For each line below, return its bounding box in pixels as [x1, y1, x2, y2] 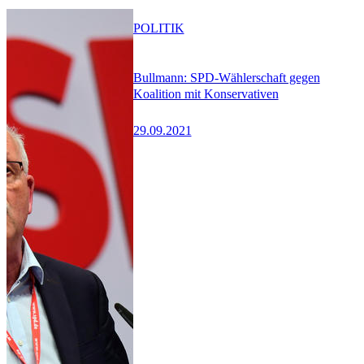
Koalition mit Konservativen [132, 86, 279, 101]
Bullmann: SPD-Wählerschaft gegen [132, 70, 320, 84]
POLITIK [132, 20, 184, 35]
